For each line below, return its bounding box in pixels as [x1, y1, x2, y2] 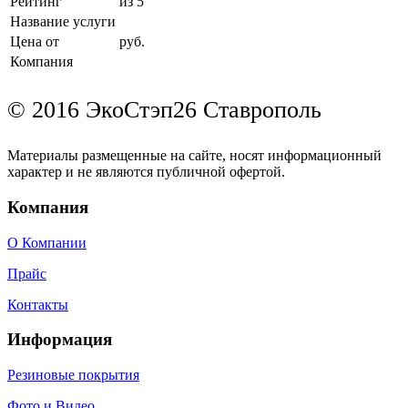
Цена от [10, 34, 59, 50]
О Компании [7, 234, 87, 250]
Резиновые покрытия [7, 367, 139, 383]
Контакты [7, 296, 68, 312]
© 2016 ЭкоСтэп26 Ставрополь [7, 97, 321, 124]
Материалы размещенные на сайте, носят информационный [7, 148, 382, 164]
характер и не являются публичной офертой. [7, 164, 285, 180]
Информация [7, 330, 112, 350]
